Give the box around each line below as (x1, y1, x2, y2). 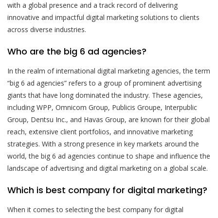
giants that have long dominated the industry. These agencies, (7, 90, 203, 100)
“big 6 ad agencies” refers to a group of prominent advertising (7, 78, 201, 88)
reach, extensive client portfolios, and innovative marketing (7, 127, 193, 136)
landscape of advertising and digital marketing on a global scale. (7, 163, 208, 173)
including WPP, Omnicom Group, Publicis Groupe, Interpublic (7, 102, 197, 112)
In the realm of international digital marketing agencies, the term (7, 66, 210, 75)
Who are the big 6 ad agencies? (7, 45, 146, 57)
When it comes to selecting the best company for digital (7, 204, 183, 214)
